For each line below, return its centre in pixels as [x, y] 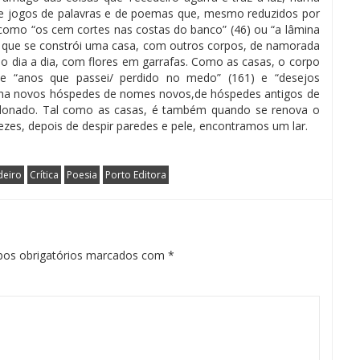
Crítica [44, 175]
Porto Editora [136, 175]
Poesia [82, 175]
